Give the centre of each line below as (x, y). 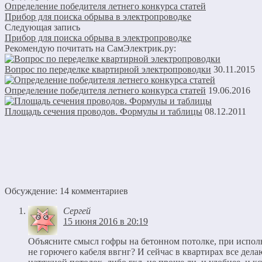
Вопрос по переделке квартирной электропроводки (108, 83)
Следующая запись (42, 41)
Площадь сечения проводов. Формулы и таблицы (104, 125)
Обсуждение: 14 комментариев (66, 205)
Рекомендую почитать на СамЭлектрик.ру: (90, 62)
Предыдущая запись (45, 9)
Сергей (77, 225)
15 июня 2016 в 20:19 (106, 235)
